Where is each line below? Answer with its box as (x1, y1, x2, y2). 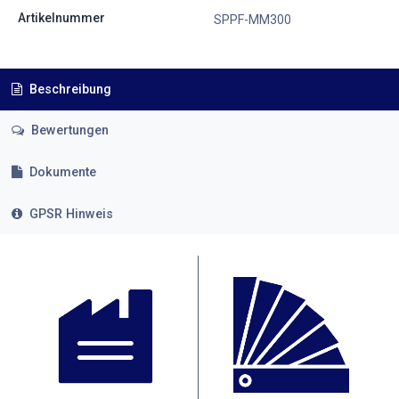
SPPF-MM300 (213, 12, 291, 27)
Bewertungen (27, 123, 109, 139)
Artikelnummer (17, 10, 105, 25)
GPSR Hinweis (28, 206, 113, 222)
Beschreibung (25, 81, 111, 97)
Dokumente (28, 164, 96, 180)
